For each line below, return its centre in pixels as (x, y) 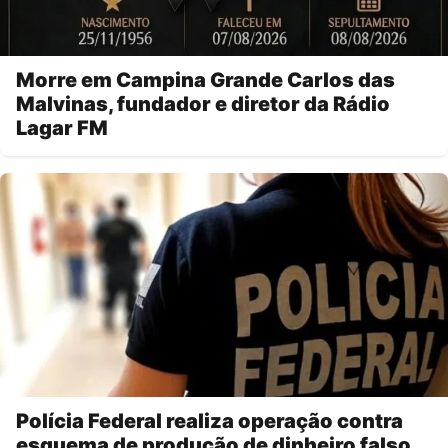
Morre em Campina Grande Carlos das (205, 79)
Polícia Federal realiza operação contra (209, 420)
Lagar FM (62, 127)
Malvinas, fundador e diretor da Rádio (203, 103)
